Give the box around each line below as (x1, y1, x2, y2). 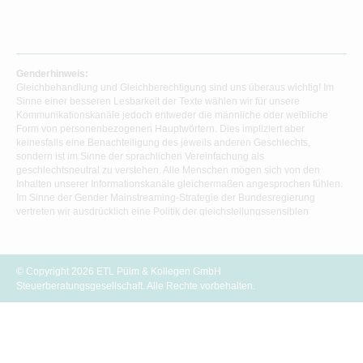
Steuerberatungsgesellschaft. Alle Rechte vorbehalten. (16, 280, 255, 293)
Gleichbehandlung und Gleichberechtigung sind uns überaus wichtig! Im (16, 82, 334, 94)
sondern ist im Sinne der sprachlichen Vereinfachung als (16, 151, 264, 163)
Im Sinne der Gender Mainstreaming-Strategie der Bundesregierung (16, 192, 315, 204)
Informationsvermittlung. (16, 220, 122, 232)
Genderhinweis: (16, 68, 88, 80)
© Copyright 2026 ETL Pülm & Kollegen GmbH (16, 266, 221, 278)
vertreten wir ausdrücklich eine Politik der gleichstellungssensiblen (16, 206, 309, 218)
